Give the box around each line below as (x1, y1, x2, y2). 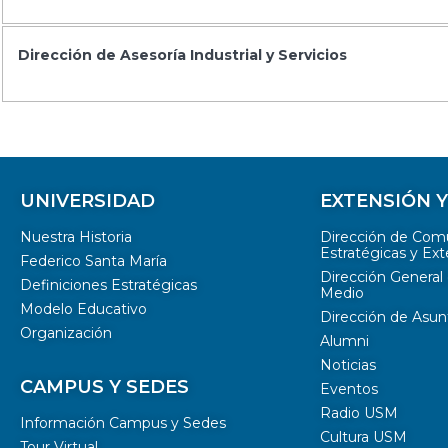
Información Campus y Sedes (20, 414, 226, 433)
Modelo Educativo (20, 300, 147, 319)
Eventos (320, 380, 378, 399)
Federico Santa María (20, 252, 167, 271)
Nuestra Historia (20, 228, 132, 247)
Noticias (320, 356, 376, 375)
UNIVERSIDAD (20, 190, 155, 213)
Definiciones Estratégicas (20, 276, 197, 295)
